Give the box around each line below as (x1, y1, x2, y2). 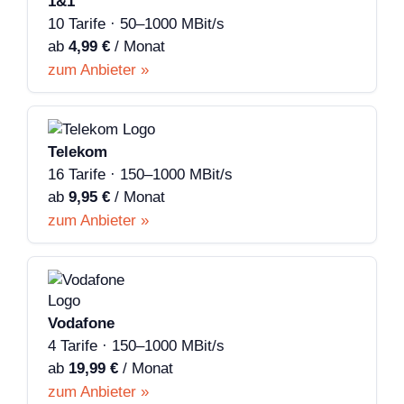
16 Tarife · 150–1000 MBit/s (48, 166, 233, 184)
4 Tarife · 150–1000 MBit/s (48, 337, 225, 355)
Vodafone (48, 315, 115, 333)
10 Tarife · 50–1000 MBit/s (48, 15, 225, 33)
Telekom (48, 143, 107, 161)
